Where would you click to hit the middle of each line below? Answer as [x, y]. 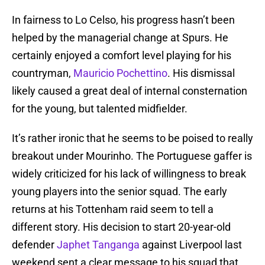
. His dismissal [201, 73]
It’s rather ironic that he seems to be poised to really [132, 138]
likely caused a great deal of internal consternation [130, 91]
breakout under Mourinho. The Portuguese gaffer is [132, 156]
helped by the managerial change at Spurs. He [120, 38]
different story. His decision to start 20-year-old [121, 227]
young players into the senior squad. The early [119, 192]
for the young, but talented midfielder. [100, 109]
